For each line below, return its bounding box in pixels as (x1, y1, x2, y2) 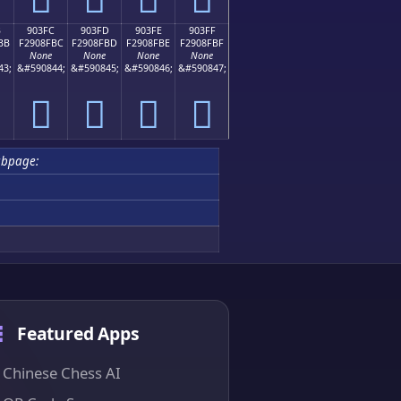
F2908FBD (72, 36, 117, 49)
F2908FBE (126, 36, 170, 49)
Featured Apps (17, 321, 140, 346)
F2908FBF (180, 36, 224, 49)
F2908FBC (18, 36, 64, 49)
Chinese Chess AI (3, 362, 121, 383)
